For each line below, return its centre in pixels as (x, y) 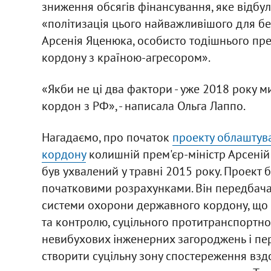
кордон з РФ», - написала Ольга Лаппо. (143, 106)
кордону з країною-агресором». (126, 57)
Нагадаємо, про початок (107, 137)
